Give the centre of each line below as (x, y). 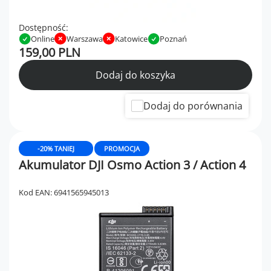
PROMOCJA (122, 149)
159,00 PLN (50, 53)
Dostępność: (44, 28)
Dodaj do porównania (193, 106)
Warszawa (85, 39)
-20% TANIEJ (56, 149)
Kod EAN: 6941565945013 (64, 193)
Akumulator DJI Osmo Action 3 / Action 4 (132, 165)
